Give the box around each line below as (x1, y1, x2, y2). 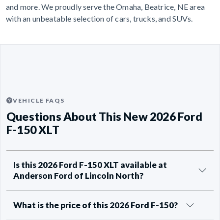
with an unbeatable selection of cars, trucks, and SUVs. (6, 13, 193, 23)
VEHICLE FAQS (13, 96, 65, 104)
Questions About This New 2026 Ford (6, 110, 202, 124)
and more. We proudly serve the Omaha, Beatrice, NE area (6, 1, 205, 11)
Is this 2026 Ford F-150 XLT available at (13, 160, 167, 170)
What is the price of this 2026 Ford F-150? (13, 200, 178, 211)
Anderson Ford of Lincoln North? (13, 170, 143, 181)
